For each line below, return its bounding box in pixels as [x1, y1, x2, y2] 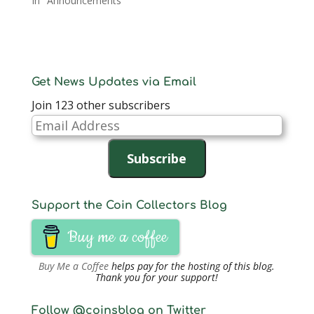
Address [30, 134, 73, 150]
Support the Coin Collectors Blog [31, 198, 227, 212]
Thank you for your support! [95, 270, 219, 284]
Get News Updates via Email [31, 75, 196, 88]
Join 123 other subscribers [31, 97, 170, 113]
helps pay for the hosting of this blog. [109, 259, 275, 273]
